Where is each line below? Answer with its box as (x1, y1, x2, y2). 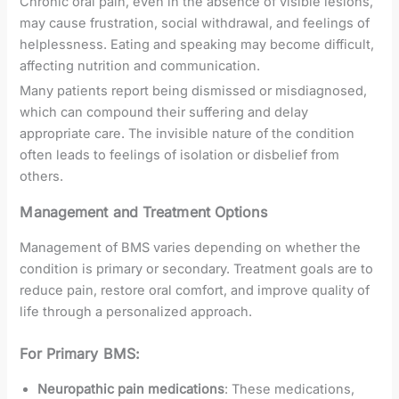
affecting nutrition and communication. (20, 58, 261, 75)
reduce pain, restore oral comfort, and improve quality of (20, 282, 370, 299)
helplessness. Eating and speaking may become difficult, (20, 37, 375, 53)
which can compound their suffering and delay (20, 104, 309, 121)
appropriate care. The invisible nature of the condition (20, 126, 355, 142)
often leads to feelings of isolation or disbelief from (20, 147, 340, 164)
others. (20, 168, 64, 185)
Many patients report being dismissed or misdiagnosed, (20, 83, 368, 100)
